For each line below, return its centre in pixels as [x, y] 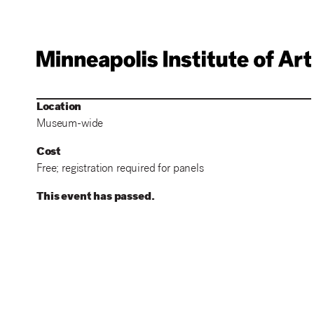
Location [59, 108]
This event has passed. [96, 198]
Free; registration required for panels [120, 170]
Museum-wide [70, 125]
